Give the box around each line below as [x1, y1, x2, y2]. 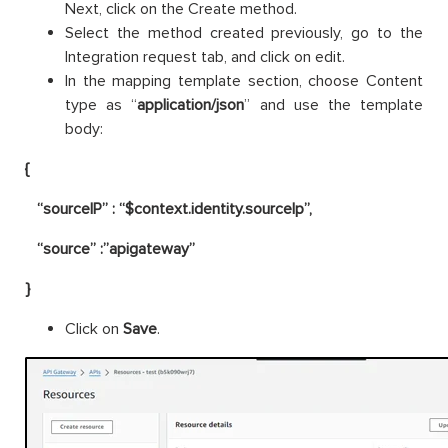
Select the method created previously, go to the [65, 22, 423, 43]
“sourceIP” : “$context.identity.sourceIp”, [25, 198, 312, 219]
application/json [137, 94, 245, 115]
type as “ [65, 94, 138, 115]
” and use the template [244, 94, 424, 115]
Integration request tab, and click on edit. [65, 46, 345, 67]
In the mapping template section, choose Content [65, 70, 423, 91]
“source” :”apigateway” [25, 238, 195, 259]
